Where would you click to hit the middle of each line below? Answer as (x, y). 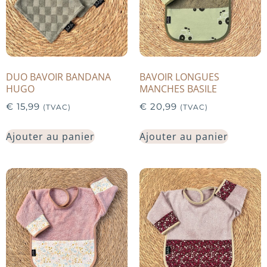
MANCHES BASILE (178, 89)
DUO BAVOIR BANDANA (58, 77)
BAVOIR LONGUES (179, 77)
